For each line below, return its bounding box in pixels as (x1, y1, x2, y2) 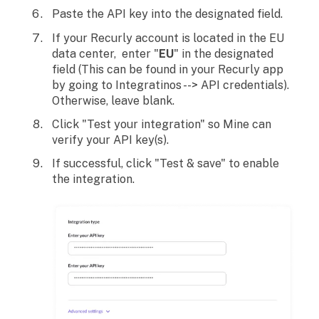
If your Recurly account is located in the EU (52, 31, 284, 45)
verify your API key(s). (52, 132, 169, 147)
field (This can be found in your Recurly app (52, 62, 283, 76)
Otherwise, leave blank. (52, 93, 177, 108)
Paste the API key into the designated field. (52, 7, 283, 21)
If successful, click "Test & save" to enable (52, 156, 279, 170)
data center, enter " (52, 46, 159, 61)
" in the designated (174, 46, 273, 61)
